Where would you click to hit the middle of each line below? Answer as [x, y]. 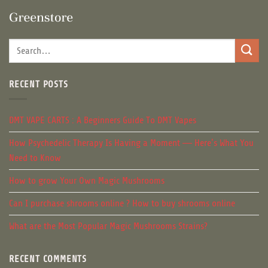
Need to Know [35, 158]
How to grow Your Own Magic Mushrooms [87, 181]
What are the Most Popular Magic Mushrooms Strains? [108, 226]
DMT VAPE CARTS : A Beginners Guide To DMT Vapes [103, 121]
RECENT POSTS [39, 84]
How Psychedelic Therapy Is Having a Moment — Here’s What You [131, 143]
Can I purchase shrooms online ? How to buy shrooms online [122, 204]
